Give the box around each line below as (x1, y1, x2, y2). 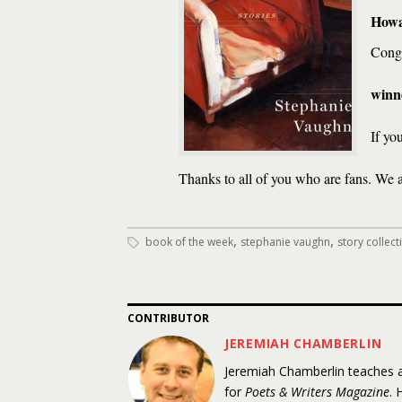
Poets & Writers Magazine (245, 383, 389, 400)
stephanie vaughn (240, 234, 330, 249)
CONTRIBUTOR (127, 310, 209, 326)
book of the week (145, 234, 233, 249)
